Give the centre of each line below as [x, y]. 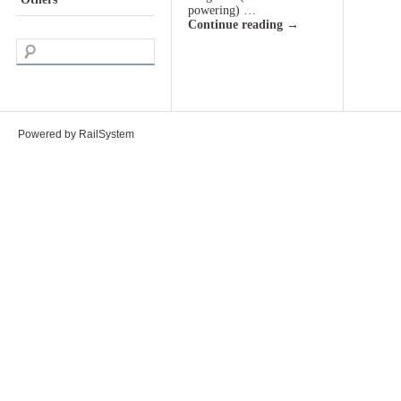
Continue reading [237, 25]
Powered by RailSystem [76, 134]
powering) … [222, 10]
